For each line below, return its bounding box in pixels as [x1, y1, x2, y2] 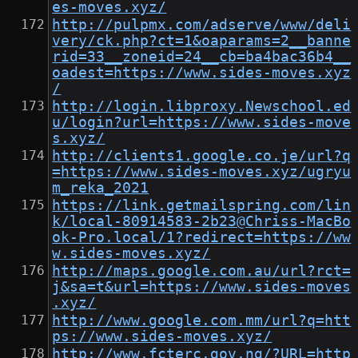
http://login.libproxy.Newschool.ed [52, 98, 352, 115]
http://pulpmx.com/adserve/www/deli [52, 17, 352, 34]
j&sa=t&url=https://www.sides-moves [52, 279, 352, 296]
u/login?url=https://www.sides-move [52, 114, 352, 131]
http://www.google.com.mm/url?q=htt [52, 312, 352, 329]
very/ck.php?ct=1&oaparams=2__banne [52, 33, 352, 50]
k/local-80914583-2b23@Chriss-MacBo [52, 213, 352, 230]
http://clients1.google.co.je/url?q [52, 148, 352, 165]
